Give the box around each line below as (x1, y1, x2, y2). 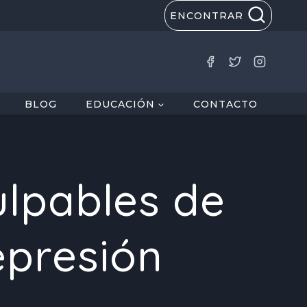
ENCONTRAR (169, 9, 243, 22)
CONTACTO (193, 97, 258, 110)
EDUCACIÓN (86, 97, 155, 110)
